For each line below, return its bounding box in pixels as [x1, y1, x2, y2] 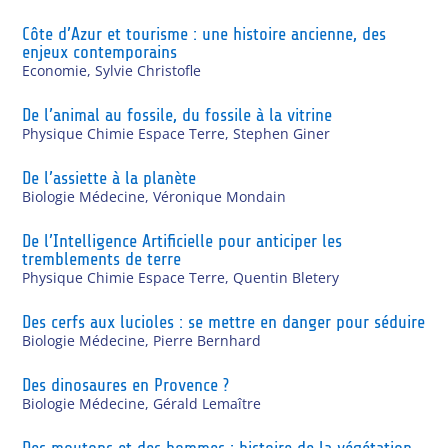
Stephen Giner [233, 123, 331, 143]
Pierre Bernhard [153, 330, 262, 350]
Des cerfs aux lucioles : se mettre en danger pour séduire [22, 311, 426, 332]
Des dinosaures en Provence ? [22, 374, 230, 395]
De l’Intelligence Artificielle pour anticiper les [22, 230, 343, 251]
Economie [22, 60, 88, 80]
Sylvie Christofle [95, 60, 202, 80]
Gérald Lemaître [153, 393, 262, 413]
